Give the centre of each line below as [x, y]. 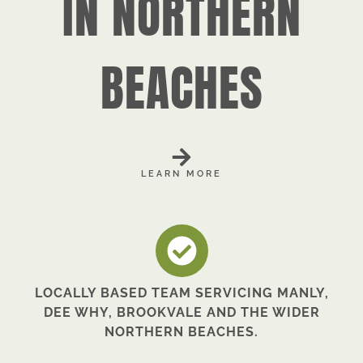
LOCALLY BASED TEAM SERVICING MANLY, [181, 293]
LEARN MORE [181, 174]
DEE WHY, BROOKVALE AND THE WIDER [181, 312]
